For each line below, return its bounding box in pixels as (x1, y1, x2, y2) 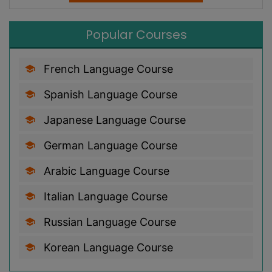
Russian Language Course (41, 216, 176, 229)
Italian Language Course (41, 190, 168, 203)
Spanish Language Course (41, 88, 177, 101)
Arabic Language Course (41, 165, 169, 178)
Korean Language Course (41, 241, 173, 254)
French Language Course (41, 63, 173, 76)
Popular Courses (85, 26, 187, 44)
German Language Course (41, 139, 177, 152)
